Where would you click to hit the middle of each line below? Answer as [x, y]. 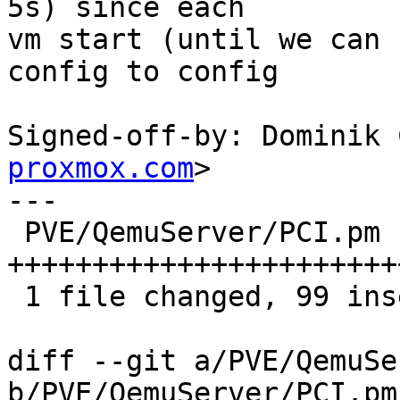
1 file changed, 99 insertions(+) [16, 297]
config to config [143, 72]
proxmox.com [100, 168]
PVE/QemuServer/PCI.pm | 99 [16, 233]
